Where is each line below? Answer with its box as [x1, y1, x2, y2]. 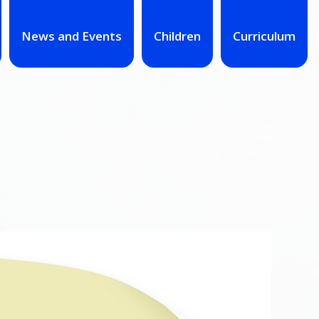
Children [153, 27, 201, 44]
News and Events [21, 27, 122, 44]
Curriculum [233, 27, 296, 44]
